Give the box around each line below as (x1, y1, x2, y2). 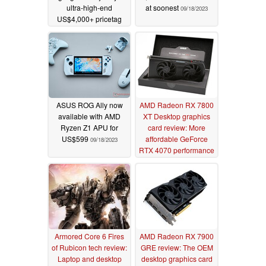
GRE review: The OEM (140, 242, 213, 252)
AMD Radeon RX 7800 (140, 99, 214, 110)
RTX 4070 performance (139, 144, 214, 155)
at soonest (145, 2, 180, 12)
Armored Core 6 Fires (55, 230, 124, 241)
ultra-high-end (66, 2, 112, 12)
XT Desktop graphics (143, 110, 210, 121)
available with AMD (58, 110, 121, 121)
